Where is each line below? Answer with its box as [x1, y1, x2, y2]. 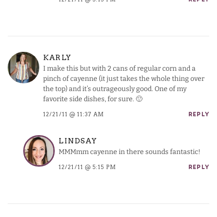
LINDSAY [59, 137, 97, 146]
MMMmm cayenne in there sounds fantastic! [59, 147, 201, 156]
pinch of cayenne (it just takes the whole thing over [43, 74, 204, 83]
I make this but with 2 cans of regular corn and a [43, 64, 196, 73]
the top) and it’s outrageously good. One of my [43, 84, 186, 93]
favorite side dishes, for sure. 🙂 [43, 94, 142, 103]
